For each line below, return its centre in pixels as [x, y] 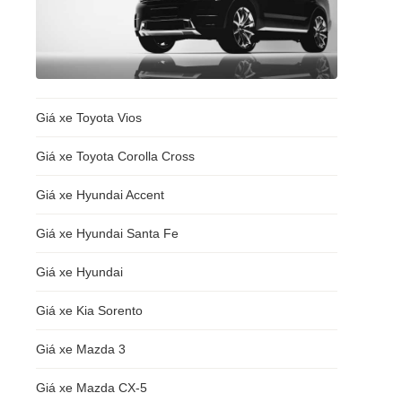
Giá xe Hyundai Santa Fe [107, 233]
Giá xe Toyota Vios [89, 118]
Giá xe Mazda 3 [81, 349]
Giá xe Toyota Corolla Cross [115, 156]
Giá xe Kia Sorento [89, 310]
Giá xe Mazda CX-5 [92, 388]
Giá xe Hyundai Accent [100, 195]
